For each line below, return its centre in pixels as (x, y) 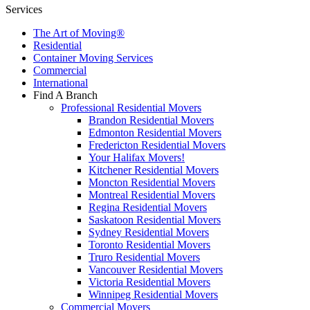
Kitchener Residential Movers (154, 170)
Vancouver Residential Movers (156, 270)
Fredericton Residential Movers (157, 145)
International (61, 83)
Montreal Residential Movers (152, 195)
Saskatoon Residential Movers (155, 220)
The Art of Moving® (79, 33)
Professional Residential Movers (131, 108)
